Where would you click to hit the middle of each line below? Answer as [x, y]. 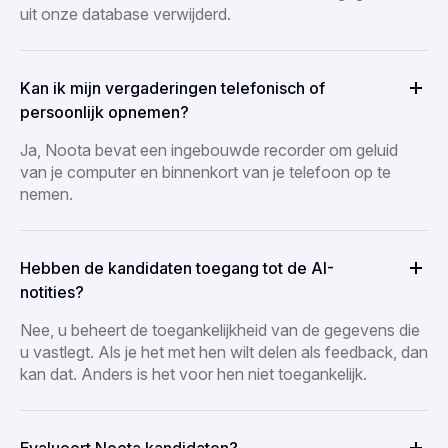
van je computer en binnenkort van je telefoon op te [205, 171]
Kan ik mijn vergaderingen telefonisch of [172, 87]
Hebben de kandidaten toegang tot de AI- [177, 267]
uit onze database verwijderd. [125, 13]
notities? [52, 291]
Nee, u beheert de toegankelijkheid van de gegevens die [220, 329]
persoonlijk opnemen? [104, 111]
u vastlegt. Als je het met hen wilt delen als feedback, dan [224, 351]
